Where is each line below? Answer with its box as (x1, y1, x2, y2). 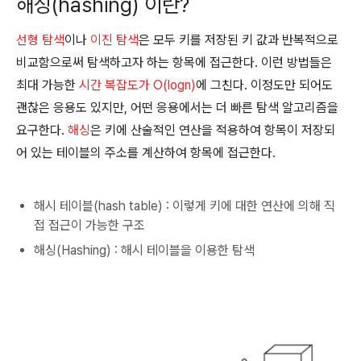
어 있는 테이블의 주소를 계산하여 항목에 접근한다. (16, 145, 279, 160)
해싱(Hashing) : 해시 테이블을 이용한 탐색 (34, 243, 255, 258)
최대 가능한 (16, 77, 79, 93)
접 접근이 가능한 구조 (34, 218, 145, 233)
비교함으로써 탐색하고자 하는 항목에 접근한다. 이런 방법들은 (16, 55, 332, 70)
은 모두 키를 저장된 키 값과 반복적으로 (139, 32, 338, 48)
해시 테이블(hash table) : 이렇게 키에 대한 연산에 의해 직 (34, 198, 335, 214)
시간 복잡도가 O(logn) (79, 77, 196, 93)
